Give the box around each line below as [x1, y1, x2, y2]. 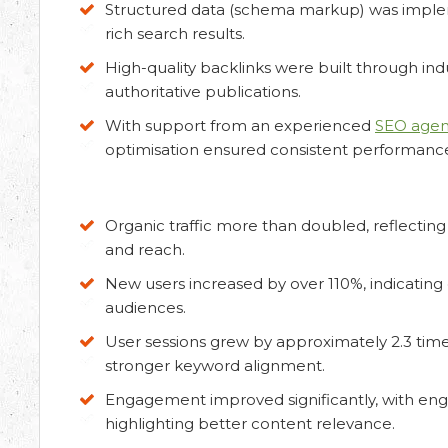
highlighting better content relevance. [105, 414, 395, 433]
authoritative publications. [105, 82, 301, 101]
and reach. [105, 240, 185, 259]
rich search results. [105, 24, 245, 43]
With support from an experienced [105, 116, 375, 135]
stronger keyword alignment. [105, 356, 325, 375]
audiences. [105, 298, 186, 317]
